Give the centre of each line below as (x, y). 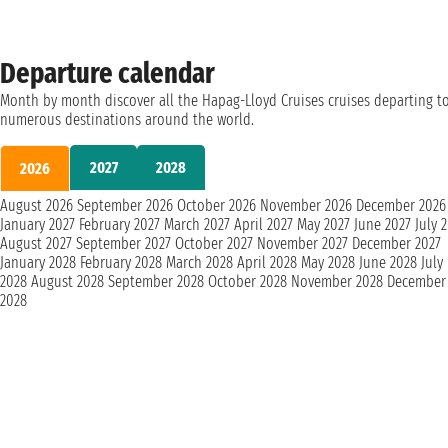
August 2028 (69, 281)
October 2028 (249, 281)
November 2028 (337, 281)
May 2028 (330, 262)
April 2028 (269, 262)
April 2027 (265, 224)
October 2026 (216, 205)
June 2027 (382, 224)
